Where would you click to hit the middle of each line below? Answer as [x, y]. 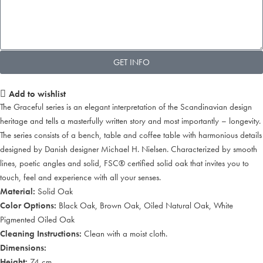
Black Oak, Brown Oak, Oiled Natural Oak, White [145, 206]
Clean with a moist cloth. [126, 234]
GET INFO [131, 62]
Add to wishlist [37, 94]
